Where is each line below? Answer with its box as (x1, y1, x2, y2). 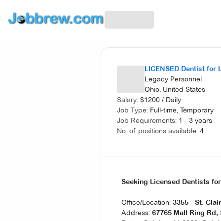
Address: (121, 208, 152, 217)
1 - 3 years (179, 116, 212, 125)
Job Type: (117, 106, 148, 114)
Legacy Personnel (145, 74, 202, 83)
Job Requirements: (117, 116, 177, 125)
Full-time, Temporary (150, 106, 214, 114)
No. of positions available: (117, 126, 198, 135)
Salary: (117, 95, 138, 104)
